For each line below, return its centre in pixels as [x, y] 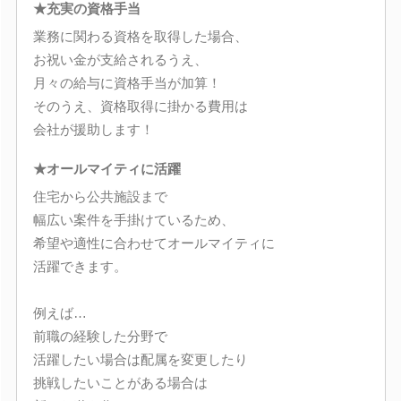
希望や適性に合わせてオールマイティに [154, 243]
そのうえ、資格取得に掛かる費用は [140, 106]
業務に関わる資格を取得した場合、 [140, 36]
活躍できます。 [80, 266]
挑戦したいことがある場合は [120, 383]
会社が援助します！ [93, 129]
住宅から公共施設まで [100, 196]
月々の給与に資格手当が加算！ [127, 83]
